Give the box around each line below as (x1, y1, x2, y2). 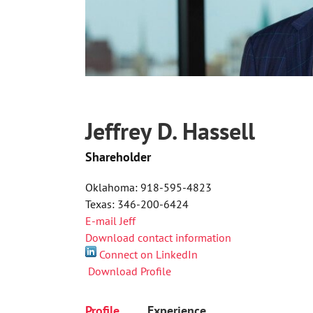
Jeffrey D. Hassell (85, 115, 255, 147)
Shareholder (85, 149, 151, 166)
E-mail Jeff (85, 214, 136, 228)
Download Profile (88, 264, 171, 279)
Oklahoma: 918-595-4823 (85, 180, 212, 195)
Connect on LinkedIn (99, 247, 198, 262)
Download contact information (85, 231, 231, 245)
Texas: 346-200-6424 (85, 197, 189, 212)
